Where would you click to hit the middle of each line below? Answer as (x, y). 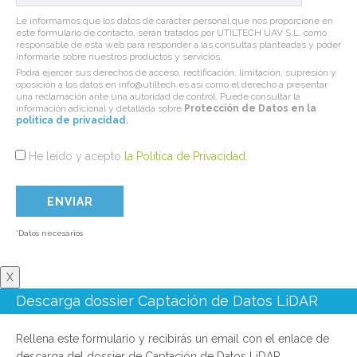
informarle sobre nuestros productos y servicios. (119, 57)
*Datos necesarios (49, 233)
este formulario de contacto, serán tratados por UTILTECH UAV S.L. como (171, 33)
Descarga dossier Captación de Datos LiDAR (167, 301)
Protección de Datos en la (250, 109)
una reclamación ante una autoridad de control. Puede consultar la (158, 97)
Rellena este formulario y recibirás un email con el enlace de (173, 339)
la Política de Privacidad (185, 157)
